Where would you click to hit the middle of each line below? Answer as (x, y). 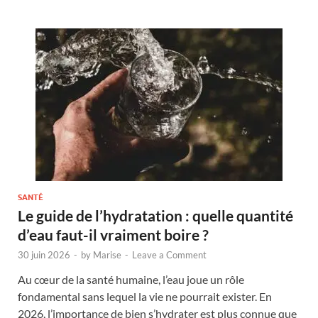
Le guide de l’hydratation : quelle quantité (155, 215)
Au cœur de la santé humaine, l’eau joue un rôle (131, 279)
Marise (107, 254)
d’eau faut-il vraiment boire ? (113, 234)
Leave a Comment (169, 254)
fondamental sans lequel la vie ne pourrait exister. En (145, 296)
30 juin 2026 (44, 254)
